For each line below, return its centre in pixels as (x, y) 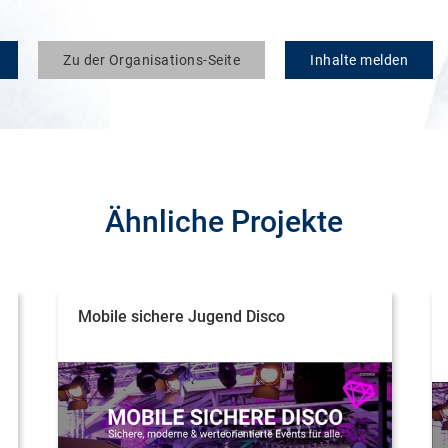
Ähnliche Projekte (224, 221)
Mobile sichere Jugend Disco (181, 316)
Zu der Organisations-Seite (151, 60)
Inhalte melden (359, 60)
